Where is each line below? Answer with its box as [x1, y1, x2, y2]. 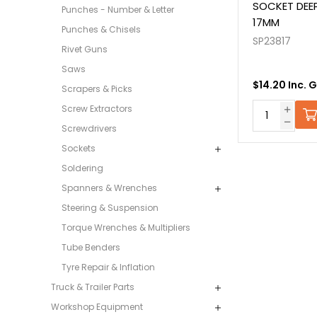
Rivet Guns [62, 43, 108, 56]
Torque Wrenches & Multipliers [62, 221, 190, 234]
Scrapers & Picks [62, 83, 132, 96]
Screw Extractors [62, 103, 132, 115]
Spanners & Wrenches [62, 182, 157, 195]
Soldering [62, 162, 103, 175]
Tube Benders [62, 241, 120, 254]
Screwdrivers [62, 122, 117, 135]
